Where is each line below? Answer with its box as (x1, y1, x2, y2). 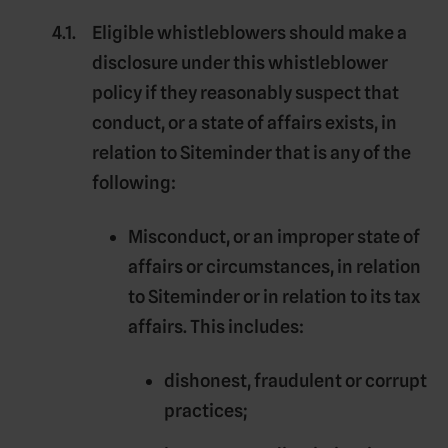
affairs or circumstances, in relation (128, 255, 421, 277)
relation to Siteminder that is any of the (92, 141, 411, 163)
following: (92, 171, 176, 193)
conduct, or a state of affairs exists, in (92, 111, 397, 133)
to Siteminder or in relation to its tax (128, 285, 420, 307)
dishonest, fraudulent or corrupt (164, 369, 427, 391)
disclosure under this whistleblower (92, 51, 388, 73)
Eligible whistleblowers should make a (92, 21, 407, 43)
